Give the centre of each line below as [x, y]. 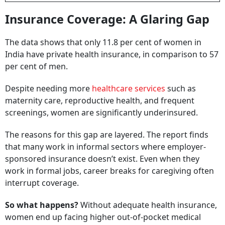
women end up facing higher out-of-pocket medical [103, 217]
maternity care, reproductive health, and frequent [100, 100]
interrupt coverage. [42, 183]
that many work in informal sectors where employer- [105, 147]
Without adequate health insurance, [148, 205]
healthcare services [129, 88]
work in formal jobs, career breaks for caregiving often [109, 171]
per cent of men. [36, 66]
